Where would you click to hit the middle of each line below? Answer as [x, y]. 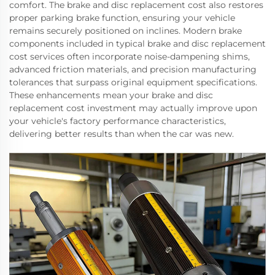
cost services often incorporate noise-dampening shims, [130, 56]
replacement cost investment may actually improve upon [133, 108]
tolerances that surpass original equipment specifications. [133, 82]
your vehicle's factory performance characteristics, [118, 121]
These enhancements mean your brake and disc [111, 95]
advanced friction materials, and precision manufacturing [133, 69]
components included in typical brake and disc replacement [137, 43]
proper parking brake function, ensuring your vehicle [122, 17]
